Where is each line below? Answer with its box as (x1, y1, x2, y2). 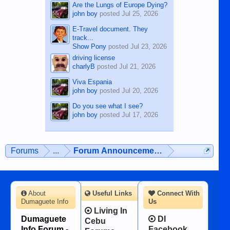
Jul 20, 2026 (121, 86, 158, 94)
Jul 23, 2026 (130, 42, 167, 50)
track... (72, 33, 93, 42)
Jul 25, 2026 (121, 9, 158, 17)
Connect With (155, 189, 200, 197)
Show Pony (72, 42, 106, 50)
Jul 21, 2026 (119, 62, 156, 70)
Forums (11, 146, 39, 155)
